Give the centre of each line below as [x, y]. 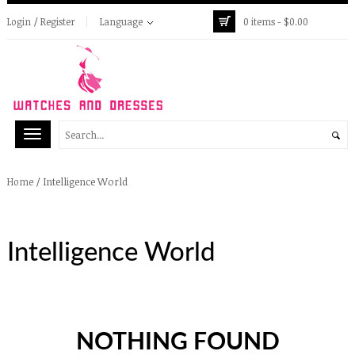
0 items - [263, 21]
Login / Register [41, 21]
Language [121, 21]
